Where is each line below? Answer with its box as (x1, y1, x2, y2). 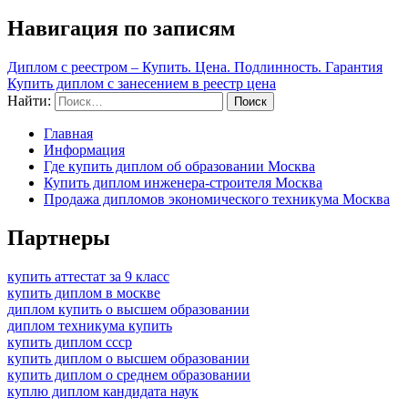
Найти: (7, 93, 51, 109)
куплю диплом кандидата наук (7, 383, 199, 400)
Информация (44, 142, 125, 158)
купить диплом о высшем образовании (7, 351, 250, 367)
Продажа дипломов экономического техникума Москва (44, 191, 390, 208)
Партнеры (7, 226, 110, 250)
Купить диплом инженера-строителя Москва (44, 175, 322, 191)
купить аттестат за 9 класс (7, 269, 169, 285)
